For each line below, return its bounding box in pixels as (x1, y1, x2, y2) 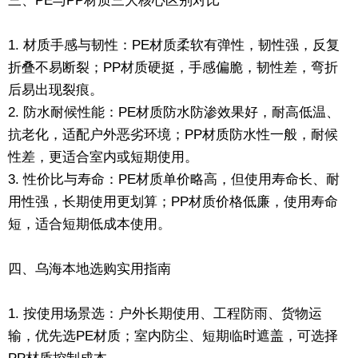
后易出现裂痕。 (8, 82, 103, 97)
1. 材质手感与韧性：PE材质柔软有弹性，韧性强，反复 (8, 37, 340, 53)
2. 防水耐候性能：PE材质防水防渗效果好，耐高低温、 (8, 104, 340, 120)
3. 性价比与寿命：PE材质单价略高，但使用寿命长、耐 (8, 171, 340, 187)
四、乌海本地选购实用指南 (8, 261, 171, 276)
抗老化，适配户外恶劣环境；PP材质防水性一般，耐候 (8, 126, 338, 142)
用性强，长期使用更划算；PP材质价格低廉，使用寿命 (8, 193, 338, 209)
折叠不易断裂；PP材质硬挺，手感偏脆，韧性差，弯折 (8, 59, 338, 75)
